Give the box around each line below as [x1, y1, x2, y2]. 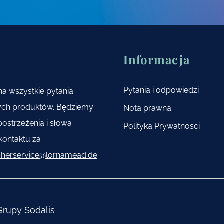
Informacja [123, 51, 190, 68]
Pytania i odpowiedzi [123, 85, 199, 95]
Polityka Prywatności [123, 121, 200, 131]
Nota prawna [123, 103, 171, 113]
